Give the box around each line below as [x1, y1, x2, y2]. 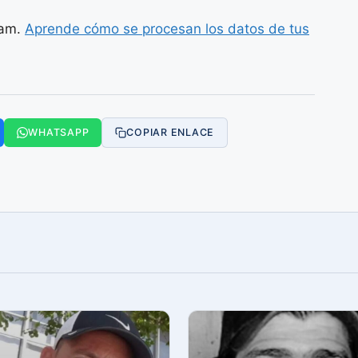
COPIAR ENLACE [126, 126, 215, 138]
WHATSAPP [28, 126, 89, 138]
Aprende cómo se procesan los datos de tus [25, 21, 309, 37]
